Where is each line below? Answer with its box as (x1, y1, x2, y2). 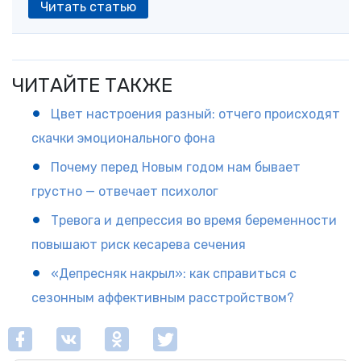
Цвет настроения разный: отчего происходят (50, 106, 340, 122)
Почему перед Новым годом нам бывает (50, 159, 301, 175)
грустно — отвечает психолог (31, 183, 218, 199)
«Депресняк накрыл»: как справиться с (50, 265, 297, 281)
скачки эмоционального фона (31, 130, 215, 146)
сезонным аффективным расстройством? (31, 289, 294, 305)
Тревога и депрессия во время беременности (50, 212, 337, 228)
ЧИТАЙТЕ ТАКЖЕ (12, 73, 172, 97)
